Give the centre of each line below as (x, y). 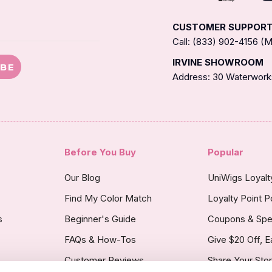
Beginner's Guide (100, 219)
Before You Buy (100, 152)
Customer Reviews (104, 260)
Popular (226, 152)
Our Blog (82, 178)
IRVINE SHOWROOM (218, 63)
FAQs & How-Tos (100, 240)
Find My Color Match (108, 199)
